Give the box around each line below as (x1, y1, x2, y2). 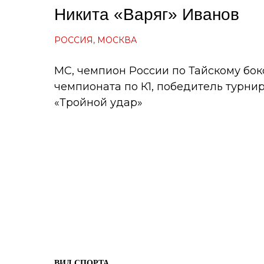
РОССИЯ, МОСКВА (54, 35, 137, 45)
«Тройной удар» (54, 96, 143, 109)
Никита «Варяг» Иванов (54, 5, 239, 24)
